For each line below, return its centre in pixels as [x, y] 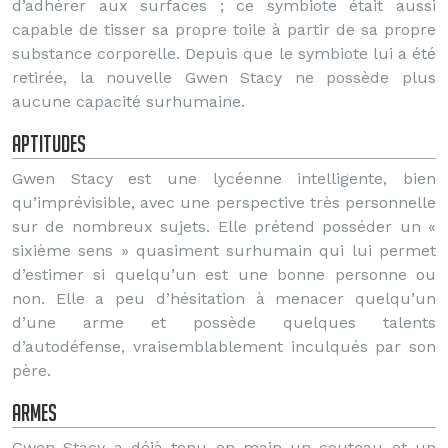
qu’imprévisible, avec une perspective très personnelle [224, 202]
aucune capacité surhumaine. [128, 101]
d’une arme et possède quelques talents [224, 322]
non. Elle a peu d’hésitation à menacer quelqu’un [224, 298]
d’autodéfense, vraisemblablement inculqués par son [224, 346]
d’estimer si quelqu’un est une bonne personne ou [224, 274]
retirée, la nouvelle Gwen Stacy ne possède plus [224, 77]
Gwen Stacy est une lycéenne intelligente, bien [224, 178]
